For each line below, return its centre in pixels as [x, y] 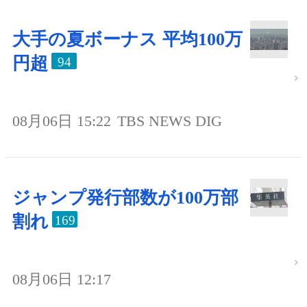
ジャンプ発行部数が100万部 [125, 197]
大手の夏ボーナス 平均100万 [127, 39]
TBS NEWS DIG [170, 121]
